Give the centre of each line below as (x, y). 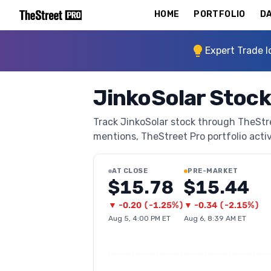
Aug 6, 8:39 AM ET (215, 218)
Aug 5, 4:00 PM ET (139, 218)
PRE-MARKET (213, 171)
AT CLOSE (130, 171)
